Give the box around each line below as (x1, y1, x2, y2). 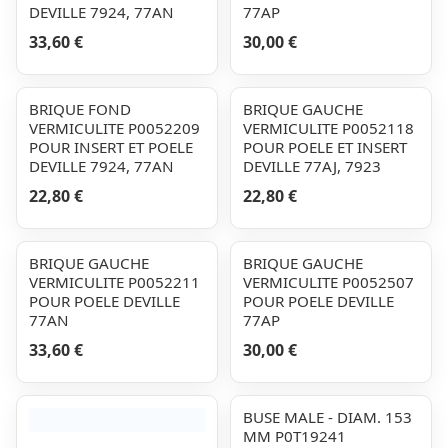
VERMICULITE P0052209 (29, 118, 200, 138)
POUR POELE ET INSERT (243, 137, 407, 157)
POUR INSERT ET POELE (29, 137, 193, 157)
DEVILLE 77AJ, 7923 (243, 156, 381, 176)
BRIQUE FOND (29, 99, 131, 119)
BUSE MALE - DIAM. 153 (243, 407, 412, 427)
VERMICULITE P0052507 (243, 272, 414, 292)
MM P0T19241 (243, 426, 346, 446)
